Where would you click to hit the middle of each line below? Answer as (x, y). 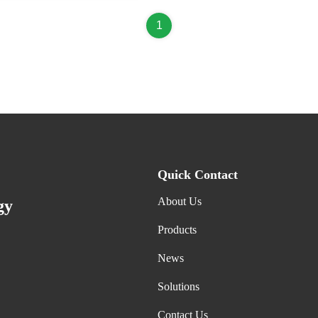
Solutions (179, 286)
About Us (180, 201)
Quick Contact (198, 175)
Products (177, 230)
